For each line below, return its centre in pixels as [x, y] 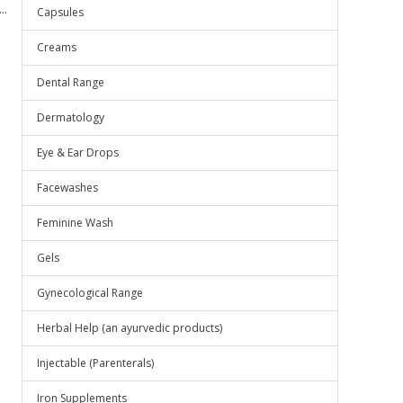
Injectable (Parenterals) [95, 363]
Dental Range [71, 82]
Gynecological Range [90, 293]
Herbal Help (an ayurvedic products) [130, 328]
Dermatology [71, 117]
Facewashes [67, 188]
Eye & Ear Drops [78, 152]
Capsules [60, 12]
